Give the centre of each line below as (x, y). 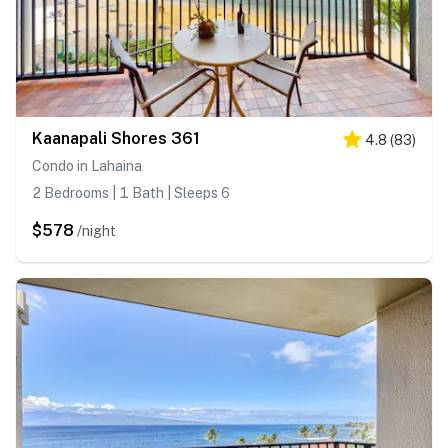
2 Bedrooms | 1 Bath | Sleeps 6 (131, 193)
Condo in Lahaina (87, 166)
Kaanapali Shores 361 (116, 139)
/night (96, 231)
